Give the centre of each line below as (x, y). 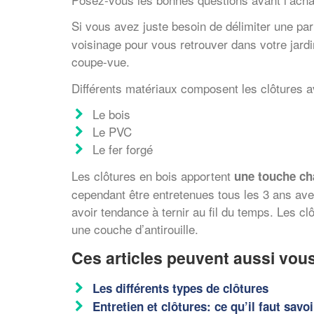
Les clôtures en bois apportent (153, 175)
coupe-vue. (101, 61)
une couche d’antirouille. (135, 228)
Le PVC (112, 131)
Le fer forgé (123, 149)
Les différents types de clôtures (180, 288)
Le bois (111, 114)
